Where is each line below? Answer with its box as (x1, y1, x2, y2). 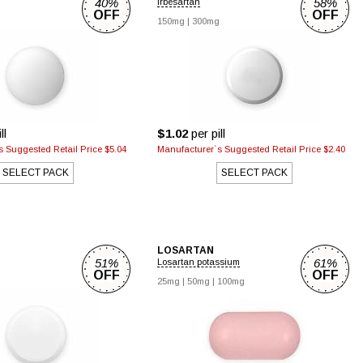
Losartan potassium (157, 257, 240, 267)
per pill (188, 126, 225, 140)
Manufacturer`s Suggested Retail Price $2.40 (157, 144, 345, 154)
